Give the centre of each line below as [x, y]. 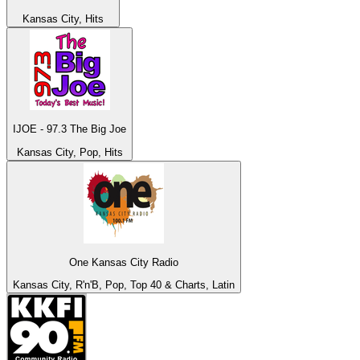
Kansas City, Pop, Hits [70, 152]
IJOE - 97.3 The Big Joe [70, 129]
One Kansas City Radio [124, 262]
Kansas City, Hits [63, 18]
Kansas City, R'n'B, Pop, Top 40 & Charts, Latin [124, 285]
